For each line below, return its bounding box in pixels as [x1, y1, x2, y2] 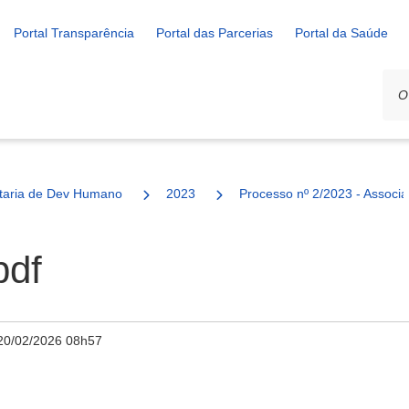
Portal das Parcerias [156, 26, 273, 40]
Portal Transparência [14, 26, 134, 40]
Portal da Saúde [295, 26, 388, 40]
